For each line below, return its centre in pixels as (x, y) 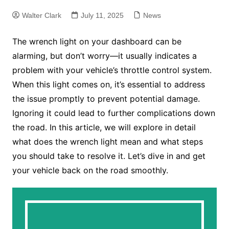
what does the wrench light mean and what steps (107, 141)
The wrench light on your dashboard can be (97, 41)
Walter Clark (41, 15)
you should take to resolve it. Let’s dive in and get (109, 156)
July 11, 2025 (102, 15)
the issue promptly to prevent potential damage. (106, 98)
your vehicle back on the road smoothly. (90, 170)
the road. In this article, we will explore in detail (104, 127)
